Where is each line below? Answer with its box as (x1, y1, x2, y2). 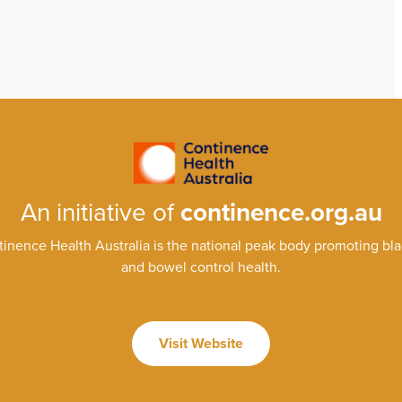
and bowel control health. (121, 258, 281, 276)
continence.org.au (179, 197, 382, 228)
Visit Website (159, 334, 243, 353)
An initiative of (20, 197, 180, 228)
